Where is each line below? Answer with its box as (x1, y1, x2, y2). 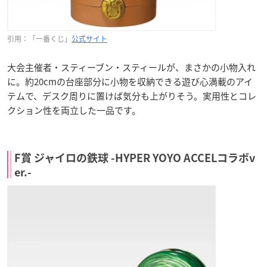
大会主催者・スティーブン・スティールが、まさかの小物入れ (7, 60, 256, 74)
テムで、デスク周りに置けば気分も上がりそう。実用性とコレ (7, 89, 256, 103)
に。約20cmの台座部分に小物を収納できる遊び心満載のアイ (7, 74, 253, 88)
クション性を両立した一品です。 (7, 103, 141, 117)
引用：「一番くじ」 (7, 33, 72, 44)
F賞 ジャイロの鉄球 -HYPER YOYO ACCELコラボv (14, 152, 255, 163)
